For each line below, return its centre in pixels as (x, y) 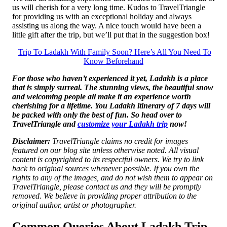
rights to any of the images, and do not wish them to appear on (112, 178)
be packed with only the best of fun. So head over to (97, 115)
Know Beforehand (113, 61)
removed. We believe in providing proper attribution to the (104, 196)
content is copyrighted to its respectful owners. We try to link (108, 160)
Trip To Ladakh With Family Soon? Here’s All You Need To (115, 52)
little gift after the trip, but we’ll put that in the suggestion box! (111, 35)
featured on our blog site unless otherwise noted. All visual (105, 150)
